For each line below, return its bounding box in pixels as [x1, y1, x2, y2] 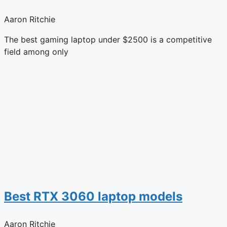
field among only [4, 46, 68, 57]
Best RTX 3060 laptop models [4, 188, 182, 204]
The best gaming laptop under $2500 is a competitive [4, 34, 212, 45]
